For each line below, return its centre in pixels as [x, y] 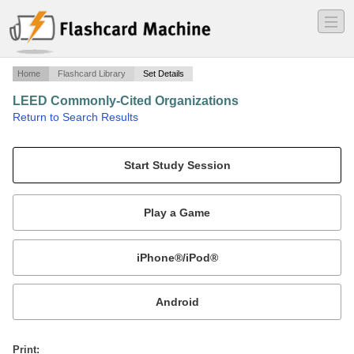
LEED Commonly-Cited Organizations [126, 101]
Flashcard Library [92, 74]
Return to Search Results [75, 117]
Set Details [164, 74]
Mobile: [39, 239]
